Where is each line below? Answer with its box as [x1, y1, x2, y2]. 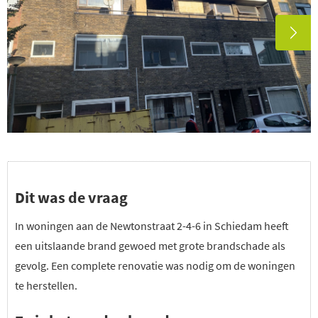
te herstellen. [15, 278, 77, 292]
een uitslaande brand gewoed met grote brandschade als [15, 238, 285, 253]
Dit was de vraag [15, 187, 128, 207]
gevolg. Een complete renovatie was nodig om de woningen [15, 258, 295, 273]
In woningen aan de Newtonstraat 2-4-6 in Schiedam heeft [15, 218, 289, 233]
